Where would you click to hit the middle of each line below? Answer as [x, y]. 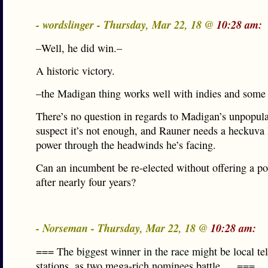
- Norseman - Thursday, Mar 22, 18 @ [123, 228]
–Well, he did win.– [79, 48]
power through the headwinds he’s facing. [126, 145]
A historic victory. [75, 71]
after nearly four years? [86, 182]
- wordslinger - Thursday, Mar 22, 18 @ [126, 25]
